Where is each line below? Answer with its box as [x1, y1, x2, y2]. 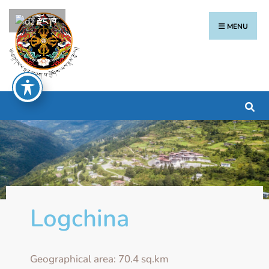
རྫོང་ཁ [37, 16, 56, 28]
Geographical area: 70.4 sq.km [30, 252, 169, 267]
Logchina [30, 202, 129, 235]
